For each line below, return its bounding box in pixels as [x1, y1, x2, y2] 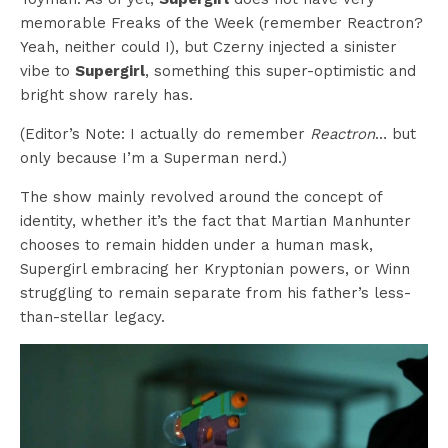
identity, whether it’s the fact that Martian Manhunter [20, 212, 411, 231]
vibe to [20, 62, 75, 81]
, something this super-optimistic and [145, 62, 416, 81]
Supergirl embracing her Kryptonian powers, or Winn [20, 260, 410, 279]
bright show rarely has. [20, 86, 193, 105]
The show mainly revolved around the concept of [20, 188, 382, 207]
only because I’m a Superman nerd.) [20, 149, 287, 168]
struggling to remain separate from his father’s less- [20, 284, 411, 303]
